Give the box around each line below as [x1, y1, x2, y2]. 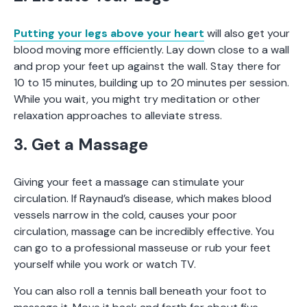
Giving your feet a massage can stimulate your [14, 174, 245, 189]
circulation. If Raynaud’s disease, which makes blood [14, 191, 271, 206]
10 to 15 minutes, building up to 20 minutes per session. [14, 75, 289, 90]
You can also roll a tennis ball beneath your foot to [14, 283, 267, 298]
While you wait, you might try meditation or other [14, 91, 260, 106]
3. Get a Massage [14, 133, 148, 155]
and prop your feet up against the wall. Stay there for [14, 58, 281, 73]
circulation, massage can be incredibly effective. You [14, 223, 274, 238]
